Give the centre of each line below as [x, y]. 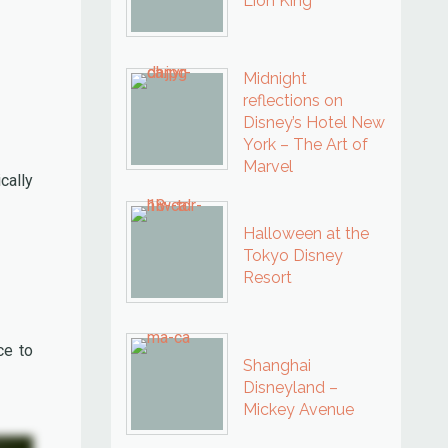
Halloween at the [306, 233]
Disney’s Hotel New [314, 122]
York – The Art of [305, 144]
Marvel [268, 166]
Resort [267, 277]
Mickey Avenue [298, 409]
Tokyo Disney [293, 255]
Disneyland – [290, 387]
